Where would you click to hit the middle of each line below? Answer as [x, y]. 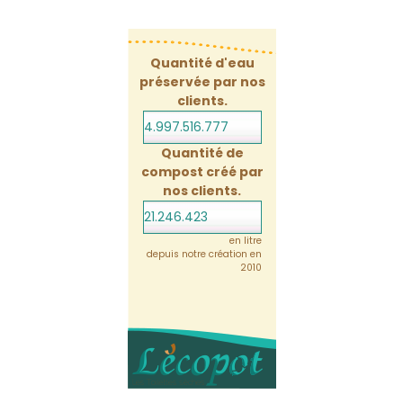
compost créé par [202, 171]
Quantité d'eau [202, 63]
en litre [245, 240]
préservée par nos [202, 81]
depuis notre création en [204, 254]
